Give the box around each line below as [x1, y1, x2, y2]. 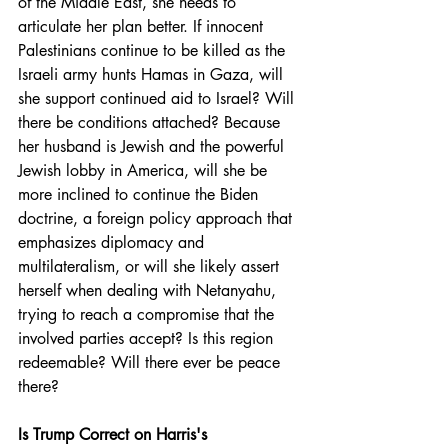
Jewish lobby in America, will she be [18, 159, 272, 181]
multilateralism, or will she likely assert [18, 255, 284, 277]
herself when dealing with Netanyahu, [18, 279, 281, 301]
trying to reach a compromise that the [18, 303, 279, 325]
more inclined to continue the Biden [18, 183, 263, 205]
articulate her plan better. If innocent [18, 15, 268, 37]
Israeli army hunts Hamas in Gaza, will [18, 63, 288, 85]
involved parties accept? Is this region [18, 327, 278, 349]
